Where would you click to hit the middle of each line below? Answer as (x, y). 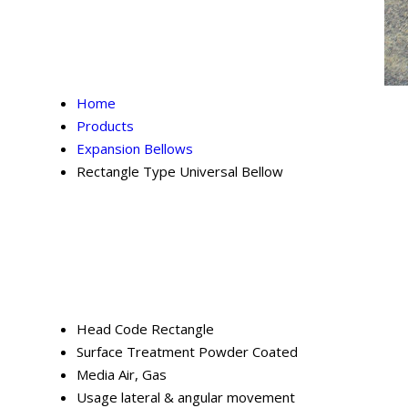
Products (105, 126)
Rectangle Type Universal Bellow (180, 172)
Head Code (112, 329)
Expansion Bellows (135, 149)
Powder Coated (248, 352)
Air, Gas (143, 375)
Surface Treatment (136, 352)
